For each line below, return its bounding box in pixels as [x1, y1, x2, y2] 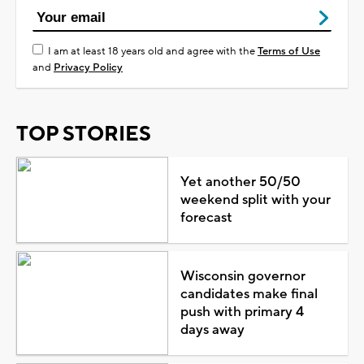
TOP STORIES [16, 120, 151, 147]
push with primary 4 [180, 302, 304, 321]
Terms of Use [258, 44, 320, 58]
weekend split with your [180, 190, 331, 209]
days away [180, 320, 245, 339]
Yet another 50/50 [180, 172, 301, 191]
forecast [180, 208, 232, 227]
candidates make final [180, 284, 318, 303]
